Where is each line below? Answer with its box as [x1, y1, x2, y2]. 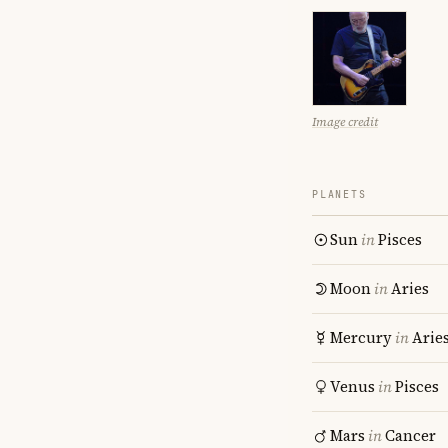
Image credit [312, 114, 378, 130]
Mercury [330, 327, 392, 348]
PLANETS [312, 188, 367, 201]
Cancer [385, 425, 436, 446]
